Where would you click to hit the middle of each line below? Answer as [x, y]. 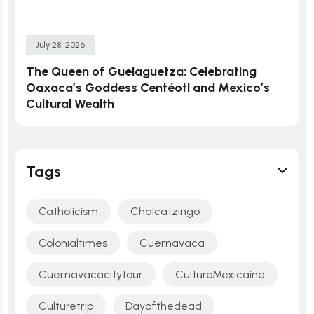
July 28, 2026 [60, 45]
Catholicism [68, 211]
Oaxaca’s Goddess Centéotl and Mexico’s [148, 87]
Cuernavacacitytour [91, 274]
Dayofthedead [164, 306]
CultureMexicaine [220, 274]
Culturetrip [66, 306]
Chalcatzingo [165, 211]
